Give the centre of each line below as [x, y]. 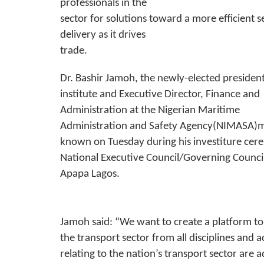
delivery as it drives [103, 35]
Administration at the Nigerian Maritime [150, 111]
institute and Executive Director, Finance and [160, 95]
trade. [74, 51]
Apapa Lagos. [90, 174]
